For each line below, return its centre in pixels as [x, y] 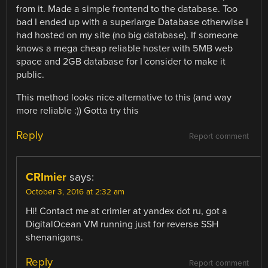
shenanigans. [55, 237]
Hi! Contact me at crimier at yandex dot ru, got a [127, 211]
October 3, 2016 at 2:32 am [75, 192]
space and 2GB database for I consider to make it [121, 61]
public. [31, 74]
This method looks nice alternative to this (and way [124, 97]
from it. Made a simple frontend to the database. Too [127, 9]
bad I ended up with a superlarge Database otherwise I [133, 22]
